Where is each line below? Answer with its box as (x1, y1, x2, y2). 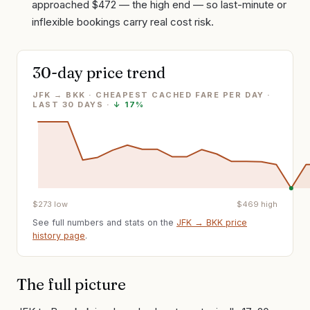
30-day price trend (33, 62, 165, 82)
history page (33, 230, 85, 241)
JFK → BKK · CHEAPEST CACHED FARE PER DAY (33, 89, 264, 100)
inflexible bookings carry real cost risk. (32, 15, 214, 28)
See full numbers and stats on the (33, 217, 174, 228)
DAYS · (74, 99, 111, 109)
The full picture (17, 274, 126, 294)
